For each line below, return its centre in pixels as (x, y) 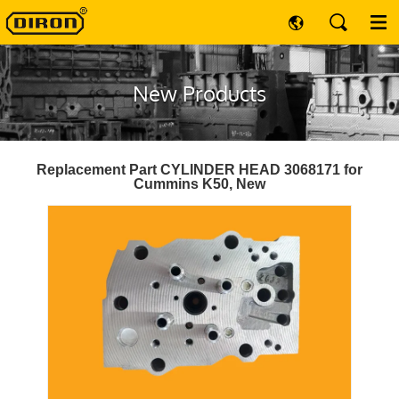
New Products (199, 93)
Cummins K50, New (199, 184)
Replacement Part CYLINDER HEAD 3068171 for (199, 170)
